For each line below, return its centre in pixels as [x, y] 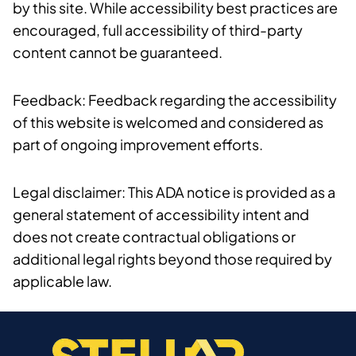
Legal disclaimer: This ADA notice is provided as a [174, 192]
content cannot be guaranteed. [118, 52]
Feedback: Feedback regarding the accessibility [175, 100]
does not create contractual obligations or [154, 236]
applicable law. [62, 281]
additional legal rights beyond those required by [172, 259]
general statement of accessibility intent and [161, 214]
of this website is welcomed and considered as [168, 122]
